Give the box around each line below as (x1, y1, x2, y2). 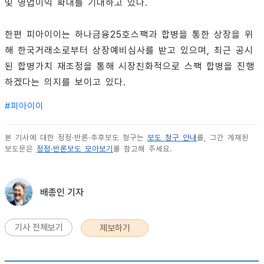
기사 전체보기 (14, 222, 63, 233)
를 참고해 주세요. (113, 144, 172, 154)
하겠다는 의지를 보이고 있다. (5, 77, 126, 88)
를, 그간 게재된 (197, 133, 249, 143)
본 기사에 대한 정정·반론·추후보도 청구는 (5, 133, 147, 143)
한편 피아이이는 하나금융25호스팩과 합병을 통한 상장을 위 (5, 29, 253, 41)
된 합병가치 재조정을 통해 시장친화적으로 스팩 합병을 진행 (5, 61, 255, 72)
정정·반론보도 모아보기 (37, 144, 113, 154)
